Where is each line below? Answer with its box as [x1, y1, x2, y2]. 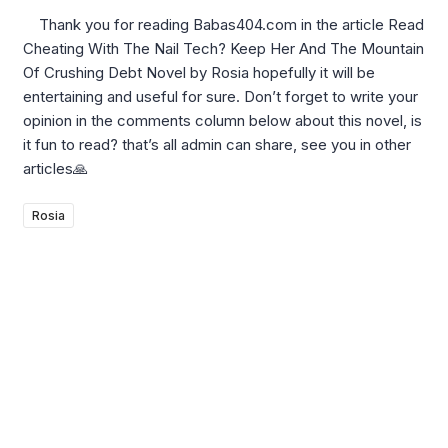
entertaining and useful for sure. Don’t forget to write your [23, 86, 418, 106]
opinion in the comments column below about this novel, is [23, 110, 422, 130]
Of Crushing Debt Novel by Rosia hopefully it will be [23, 62, 375, 82]
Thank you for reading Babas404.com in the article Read [23, 14, 424, 34]
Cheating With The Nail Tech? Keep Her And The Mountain [23, 38, 424, 58]
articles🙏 [23, 158, 88, 178]
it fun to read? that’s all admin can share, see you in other [23, 134, 411, 154]
